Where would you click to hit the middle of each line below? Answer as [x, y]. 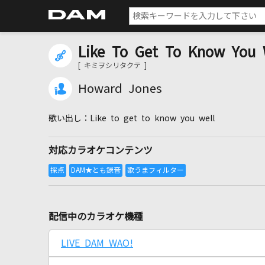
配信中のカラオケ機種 [96, 216]
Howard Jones [120, 89]
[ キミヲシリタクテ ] [112, 66]
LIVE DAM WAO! [97, 243]
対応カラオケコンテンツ [101, 150]
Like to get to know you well [152, 118]
